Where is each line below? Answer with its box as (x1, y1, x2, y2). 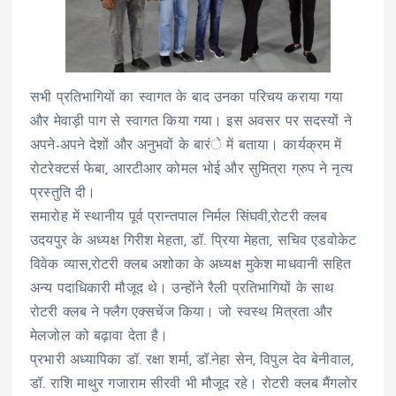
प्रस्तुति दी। (30, 187, 96, 202)
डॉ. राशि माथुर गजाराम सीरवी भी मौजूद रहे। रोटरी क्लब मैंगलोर (30, 377, 357, 392)
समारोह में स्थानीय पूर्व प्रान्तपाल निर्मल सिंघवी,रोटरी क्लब (30, 210, 328, 225)
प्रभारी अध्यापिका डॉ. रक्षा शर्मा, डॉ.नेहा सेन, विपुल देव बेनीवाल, (30, 354, 354, 369)
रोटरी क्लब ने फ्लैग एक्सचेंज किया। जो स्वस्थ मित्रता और (30, 306, 333, 321)
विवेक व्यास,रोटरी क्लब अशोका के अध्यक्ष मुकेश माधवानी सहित (30, 258, 352, 273)
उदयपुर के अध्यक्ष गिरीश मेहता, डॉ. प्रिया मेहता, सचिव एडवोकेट (30, 234, 356, 249)
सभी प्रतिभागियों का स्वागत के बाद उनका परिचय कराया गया (30, 91, 344, 106)
